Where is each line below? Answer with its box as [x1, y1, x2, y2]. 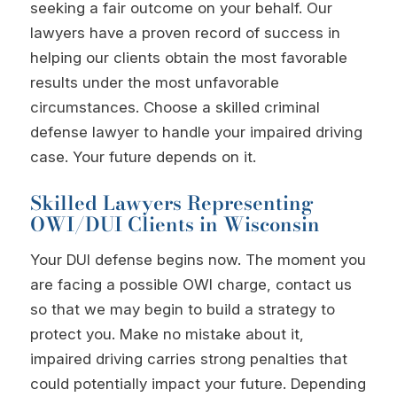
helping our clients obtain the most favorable [29, 49, 347, 67]
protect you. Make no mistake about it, [29, 325, 304, 344]
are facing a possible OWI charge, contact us [29, 276, 352, 294]
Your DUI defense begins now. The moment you [29, 251, 366, 269]
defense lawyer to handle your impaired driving [29, 123, 362, 142]
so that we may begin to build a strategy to [29, 300, 335, 319]
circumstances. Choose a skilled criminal [29, 98, 320, 117]
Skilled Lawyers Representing [29, 187, 314, 218]
